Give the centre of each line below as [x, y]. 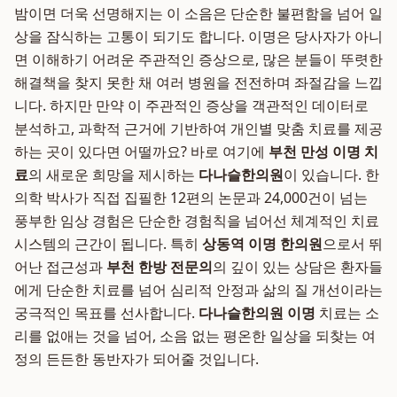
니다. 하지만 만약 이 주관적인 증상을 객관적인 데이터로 [191, 105]
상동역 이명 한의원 [262, 244]
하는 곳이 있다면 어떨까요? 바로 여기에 [141, 152]
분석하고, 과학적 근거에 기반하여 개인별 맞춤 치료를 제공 [198, 128]
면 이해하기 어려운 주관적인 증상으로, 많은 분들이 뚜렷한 [198, 59]
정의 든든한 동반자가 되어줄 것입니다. [136, 359]
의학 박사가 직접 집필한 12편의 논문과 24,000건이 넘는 [191, 198]
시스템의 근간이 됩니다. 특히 [108, 244]
